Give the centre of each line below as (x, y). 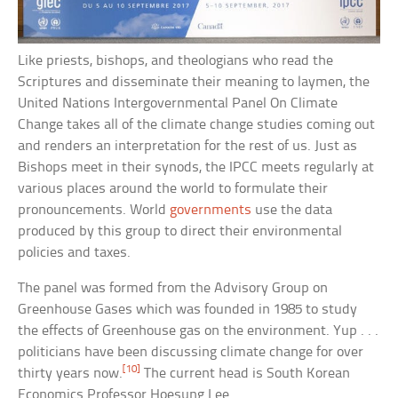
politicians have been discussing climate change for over (191, 353)
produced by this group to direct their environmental (180, 232)
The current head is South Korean (246, 374)
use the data (292, 211)
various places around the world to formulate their (173, 189)
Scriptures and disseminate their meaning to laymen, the (194, 83)
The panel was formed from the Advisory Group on (173, 289)
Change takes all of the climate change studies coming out (197, 125)
